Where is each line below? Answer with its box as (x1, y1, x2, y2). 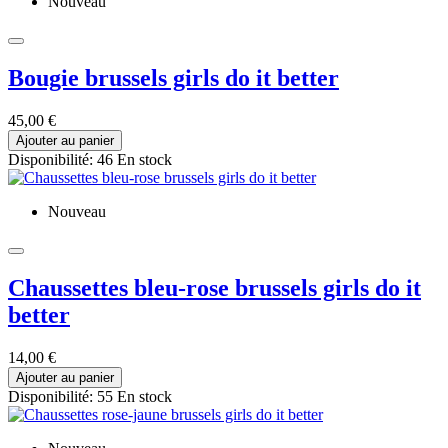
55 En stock (97, 387, 172, 405)
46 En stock (97, 150, 172, 168)
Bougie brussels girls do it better (8, 65, 339, 92)
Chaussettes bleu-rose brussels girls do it (8, 274, 421, 301)
